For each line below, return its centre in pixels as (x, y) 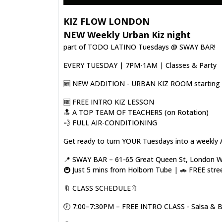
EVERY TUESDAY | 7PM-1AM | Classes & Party (140, 65)
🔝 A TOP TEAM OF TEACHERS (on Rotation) (136, 112)
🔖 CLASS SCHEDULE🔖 (101, 188)
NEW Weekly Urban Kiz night (127, 35)
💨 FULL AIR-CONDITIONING (110, 123)
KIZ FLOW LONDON (107, 21)
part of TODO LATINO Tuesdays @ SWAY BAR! (139, 47)
